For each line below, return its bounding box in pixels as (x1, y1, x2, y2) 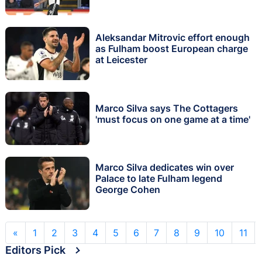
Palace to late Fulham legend (95, 173, 222, 185)
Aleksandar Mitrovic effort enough (95, 32, 250, 44)
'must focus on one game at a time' (95, 113, 250, 125)
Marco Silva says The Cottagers (95, 102, 238, 114)
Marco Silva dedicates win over (95, 161, 234, 174)
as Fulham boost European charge (95, 43, 248, 55)
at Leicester (95, 54, 147, 66)
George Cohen (95, 184, 160, 196)
